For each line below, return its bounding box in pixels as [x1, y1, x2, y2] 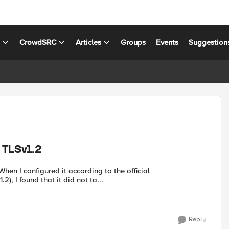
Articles [76, 37, 102, 47]
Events [156, 37, 179, 47]
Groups [121, 37, 146, 47]
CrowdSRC [19, 37, 57, 47]
